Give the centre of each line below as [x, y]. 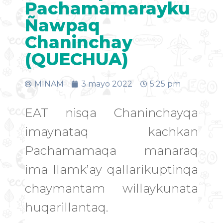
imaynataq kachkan [111, 132]
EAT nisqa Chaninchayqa [111, 113]
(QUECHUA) [77, 59]
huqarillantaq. [66, 208]
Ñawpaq [62, 25]
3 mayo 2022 [107, 84]
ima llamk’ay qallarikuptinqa [111, 170]
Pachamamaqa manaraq [111, 151]
